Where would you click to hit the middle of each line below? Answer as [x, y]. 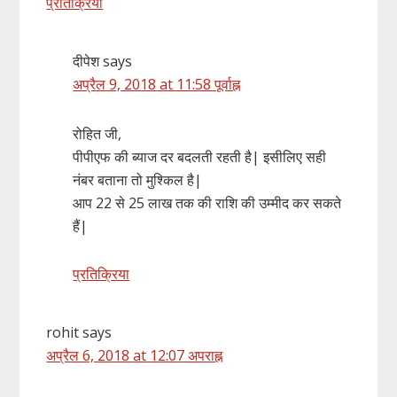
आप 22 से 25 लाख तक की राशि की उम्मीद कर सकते [207, 202]
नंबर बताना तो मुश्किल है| [138, 179]
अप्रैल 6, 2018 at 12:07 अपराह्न [135, 355]
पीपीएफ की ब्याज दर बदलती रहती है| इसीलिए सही [200, 156]
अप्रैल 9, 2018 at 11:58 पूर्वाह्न [157, 84]
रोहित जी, [97, 133]
